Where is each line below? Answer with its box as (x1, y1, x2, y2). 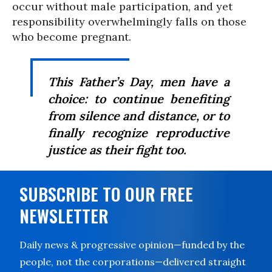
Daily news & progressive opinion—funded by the (19, 239, 245, 251)
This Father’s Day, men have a (48, 74, 229, 89)
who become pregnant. (12, 30, 131, 44)
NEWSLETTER (19, 203, 109, 228)
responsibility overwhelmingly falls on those (12, 15, 246, 29)
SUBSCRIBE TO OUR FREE (19, 182, 193, 206)
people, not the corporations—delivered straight (19, 256, 246, 268)
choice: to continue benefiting (48, 91, 229, 106)
